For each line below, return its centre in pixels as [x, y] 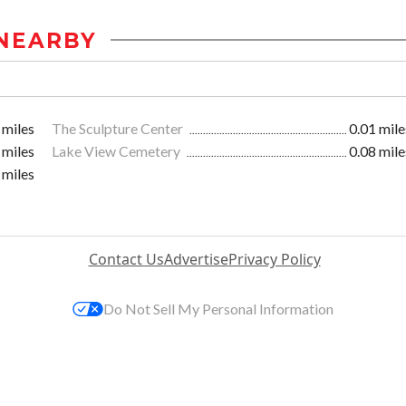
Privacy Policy [274, 259]
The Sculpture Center [119, 128]
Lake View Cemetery [117, 150]
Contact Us [126, 259]
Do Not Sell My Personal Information [218, 308]
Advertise [196, 259]
